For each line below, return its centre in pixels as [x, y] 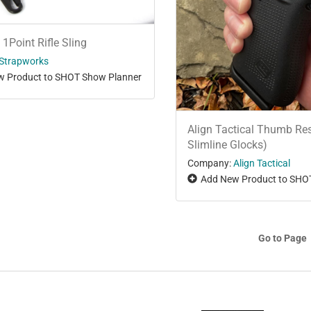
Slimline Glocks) [228, 145]
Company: [210, 163]
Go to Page [283, 238]
